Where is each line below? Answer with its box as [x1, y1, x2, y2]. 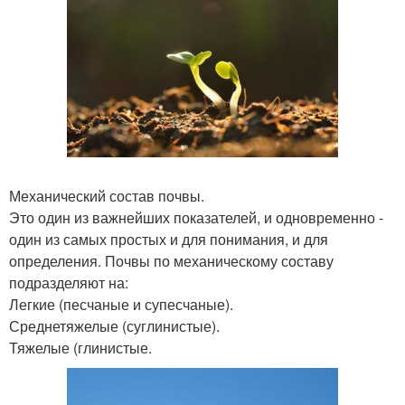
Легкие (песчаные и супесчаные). [9, 294, 233, 316]
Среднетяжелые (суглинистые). [9, 316, 220, 337]
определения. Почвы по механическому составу [9, 250, 334, 272]
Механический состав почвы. [9, 185, 204, 207]
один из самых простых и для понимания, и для [9, 229, 328, 250]
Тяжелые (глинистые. [9, 337, 152, 359]
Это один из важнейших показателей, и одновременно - [9, 207, 383, 229]
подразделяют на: [9, 272, 128, 294]
